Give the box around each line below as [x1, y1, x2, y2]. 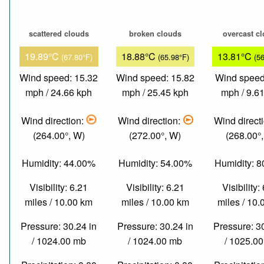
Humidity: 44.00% [22, 156, 96, 170]
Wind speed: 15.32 [19, 71, 98, 85]
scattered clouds [28, 28, 89, 39]
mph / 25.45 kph [121, 85, 189, 100]
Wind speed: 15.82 [115, 71, 194, 85]
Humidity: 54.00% [118, 156, 192, 170]
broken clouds [128, 28, 181, 39]
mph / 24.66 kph [25, 85, 93, 100]
